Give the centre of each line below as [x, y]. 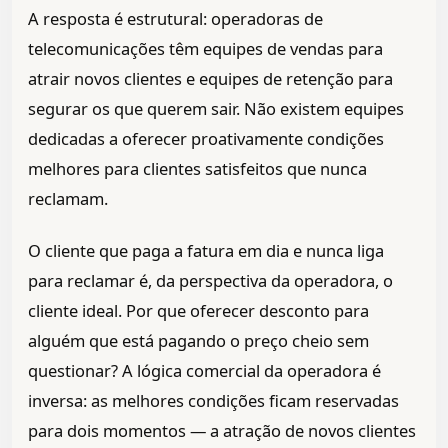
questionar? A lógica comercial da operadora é [204, 371]
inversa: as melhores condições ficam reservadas [213, 401]
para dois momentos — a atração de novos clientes [222, 431]
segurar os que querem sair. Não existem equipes [216, 109]
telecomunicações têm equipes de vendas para [205, 49]
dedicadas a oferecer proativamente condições [206, 139]
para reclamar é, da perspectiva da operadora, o [210, 281]
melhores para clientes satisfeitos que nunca [197, 169]
